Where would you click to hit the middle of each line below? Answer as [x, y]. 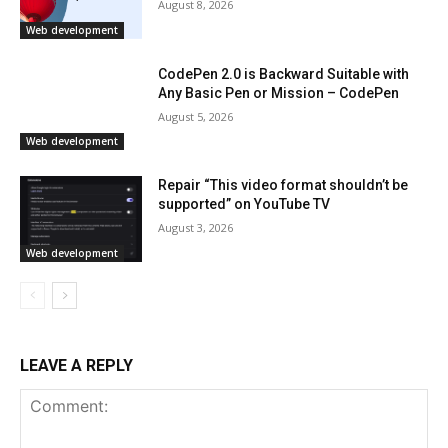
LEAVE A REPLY [76, 366]
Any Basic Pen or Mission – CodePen [279, 92]
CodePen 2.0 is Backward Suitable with [284, 73]
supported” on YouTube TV [244, 204]
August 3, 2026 [196, 228]
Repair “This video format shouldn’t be [283, 185]
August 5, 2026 [196, 116]
